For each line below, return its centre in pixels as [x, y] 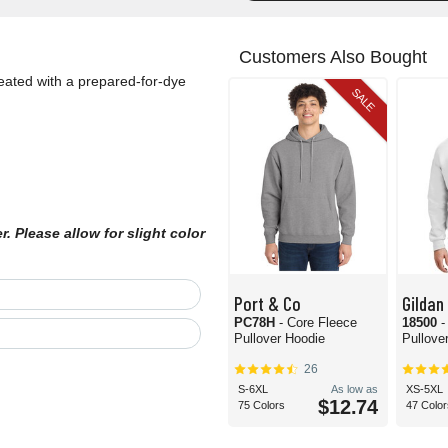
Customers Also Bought [333, 57]
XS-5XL [424, 389]
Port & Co [267, 303]
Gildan [423, 303]
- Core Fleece [318, 323]
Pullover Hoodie [279, 339]
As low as [354, 389]
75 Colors [261, 405]
